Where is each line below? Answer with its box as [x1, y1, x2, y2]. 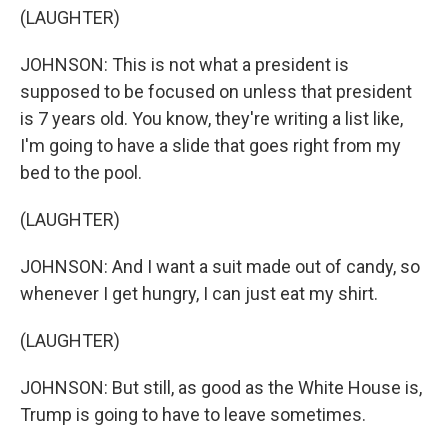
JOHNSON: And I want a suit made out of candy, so [20, 256, 420, 277]
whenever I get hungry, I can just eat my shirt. [20, 283, 378, 304]
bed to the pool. [20, 162, 142, 183]
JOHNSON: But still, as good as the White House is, [20, 377, 422, 398]
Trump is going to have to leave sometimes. [20, 404, 366, 425]
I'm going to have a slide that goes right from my [20, 135, 401, 156]
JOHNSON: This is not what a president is [20, 54, 349, 75]
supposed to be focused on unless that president [20, 81, 412, 102]
